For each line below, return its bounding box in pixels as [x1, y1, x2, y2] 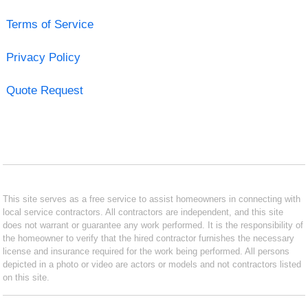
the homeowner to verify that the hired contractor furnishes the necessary [3, 232, 295, 243]
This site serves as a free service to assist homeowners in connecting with [3, 193, 301, 204]
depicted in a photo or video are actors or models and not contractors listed [3, 258, 302, 269]
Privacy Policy [5, 50, 80, 64]
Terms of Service [5, 17, 93, 31]
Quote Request [5, 83, 83, 97]
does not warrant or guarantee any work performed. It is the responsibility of [3, 219, 304, 230]
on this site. [3, 272, 50, 283]
